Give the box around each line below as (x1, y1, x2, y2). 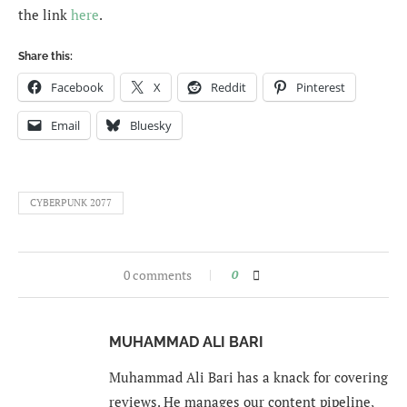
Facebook (51, 79, 104, 96)
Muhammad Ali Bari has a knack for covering (109, 368, 388, 387)
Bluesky (130, 117, 172, 134)
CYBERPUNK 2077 (30, 196, 112, 210)
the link (18, 5, 71, 25)
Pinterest (296, 79, 345, 96)
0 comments (123, 266, 192, 284)
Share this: (18, 50, 73, 64)
